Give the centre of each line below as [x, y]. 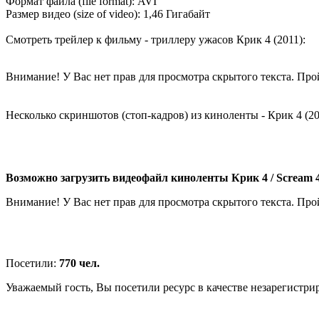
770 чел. [79, 263]
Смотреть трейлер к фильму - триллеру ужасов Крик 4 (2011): [156, 39]
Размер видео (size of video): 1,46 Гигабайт [108, 14]
